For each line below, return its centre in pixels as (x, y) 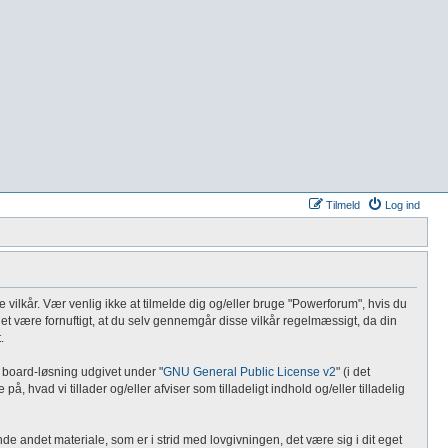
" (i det (353, 372)
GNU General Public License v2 (249, 372)
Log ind (402, 205)
